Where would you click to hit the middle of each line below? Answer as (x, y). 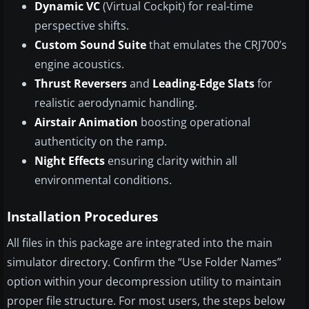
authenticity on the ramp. (101, 142)
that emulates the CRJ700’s (217, 45)
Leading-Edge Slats (203, 84)
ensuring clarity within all (171, 161)
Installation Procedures (82, 217)
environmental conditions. (103, 180)
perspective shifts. (82, 26)
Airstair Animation (86, 122)
